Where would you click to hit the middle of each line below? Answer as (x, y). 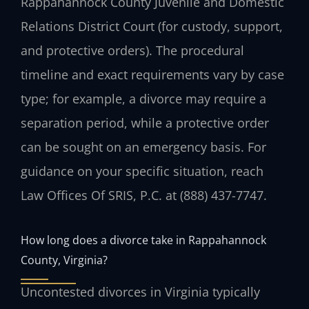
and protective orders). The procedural (132, 51)
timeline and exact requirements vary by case (152, 75)
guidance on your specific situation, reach (142, 171)
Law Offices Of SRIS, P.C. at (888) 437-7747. (144, 196)
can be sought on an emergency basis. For (143, 147)
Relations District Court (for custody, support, (152, 27)
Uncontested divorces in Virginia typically (140, 291)
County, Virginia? (64, 259)
